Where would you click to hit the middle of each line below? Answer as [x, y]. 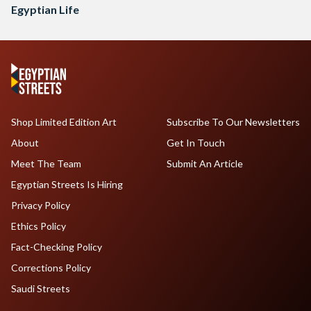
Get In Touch [195, 143]
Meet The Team [46, 164]
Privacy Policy [41, 205]
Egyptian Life [45, 10]
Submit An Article [204, 164]
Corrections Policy [51, 268]
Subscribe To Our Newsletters [233, 122]
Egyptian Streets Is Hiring [67, 185]
